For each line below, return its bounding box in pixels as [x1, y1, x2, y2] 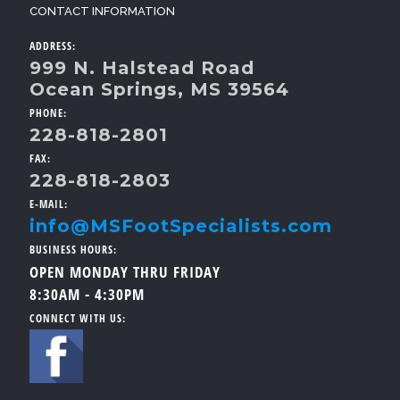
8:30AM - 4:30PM [29, 284, 145, 304]
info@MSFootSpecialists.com [29, 215, 332, 237]
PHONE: [29, 105, 67, 121]
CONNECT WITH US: [29, 311, 126, 326]
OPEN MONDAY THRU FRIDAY [29, 262, 221, 282]
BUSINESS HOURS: [29, 242, 117, 257]
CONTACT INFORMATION [29, 4, 175, 18]
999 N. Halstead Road [29, 57, 254, 79]
